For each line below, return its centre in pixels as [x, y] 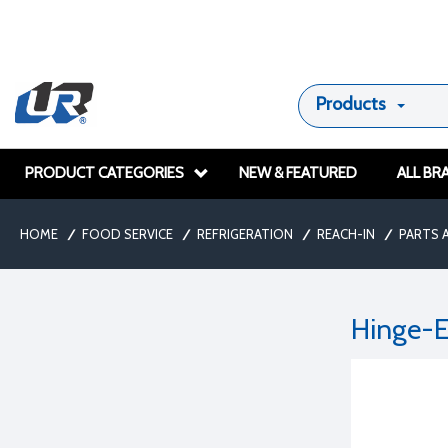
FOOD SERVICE [127, 234]
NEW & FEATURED [298, 173]
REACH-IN [346, 234]
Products [350, 104]
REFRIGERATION [245, 234]
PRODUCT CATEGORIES [104, 173]
